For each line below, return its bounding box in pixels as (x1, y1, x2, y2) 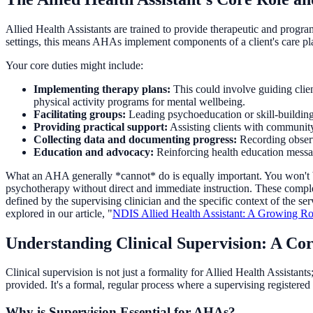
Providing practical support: (34, 120, 168, 133)
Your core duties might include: (6, 59, 143, 71)
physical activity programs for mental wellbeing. (34, 95, 245, 108)
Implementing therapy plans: (34, 82, 170, 95)
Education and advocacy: (34, 145, 154, 158)
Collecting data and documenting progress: (34, 133, 237, 145)
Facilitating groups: (34, 108, 126, 120)
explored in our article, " (6, 207, 112, 219)
